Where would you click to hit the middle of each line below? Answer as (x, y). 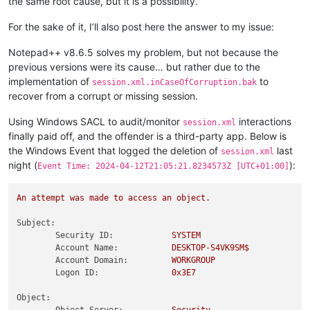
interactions (264, 121)
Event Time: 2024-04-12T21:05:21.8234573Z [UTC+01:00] (163, 166)
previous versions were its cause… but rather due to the (134, 66)
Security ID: (85, 235)
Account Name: (87, 248)
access (143, 198)
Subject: (36, 223)
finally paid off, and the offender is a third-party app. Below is (147, 136)
